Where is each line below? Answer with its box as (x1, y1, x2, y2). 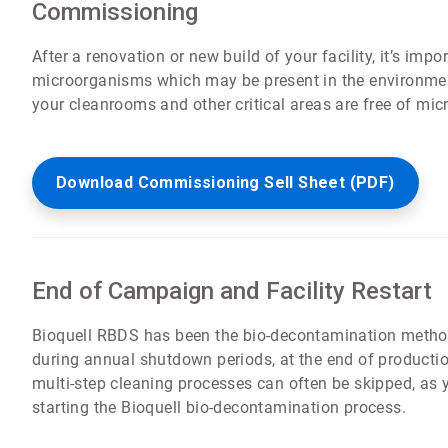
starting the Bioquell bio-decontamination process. (32, 397, 407, 417)
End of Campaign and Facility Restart (32, 276, 433, 305)
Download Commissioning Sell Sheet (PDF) (56, 172, 395, 192)
